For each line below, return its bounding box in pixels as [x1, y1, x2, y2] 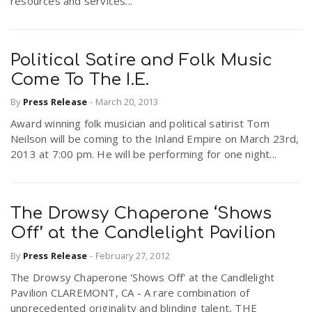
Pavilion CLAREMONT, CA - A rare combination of [10, 285, 250, 299]
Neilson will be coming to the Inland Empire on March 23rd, [10, 132, 299, 146]
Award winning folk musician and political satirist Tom [10, 116, 270, 131]
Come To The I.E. [10, 70, 150, 89]
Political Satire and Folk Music [10, 50, 273, 70]
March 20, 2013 [95, 95, 159, 109]
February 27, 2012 [95, 249, 171, 262]
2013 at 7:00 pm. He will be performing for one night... [10, 147, 277, 162]
